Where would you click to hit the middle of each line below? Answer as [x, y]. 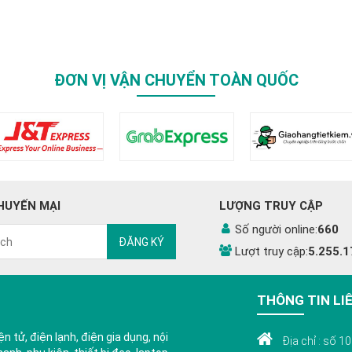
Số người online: [276, 229]
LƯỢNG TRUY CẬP [271, 206]
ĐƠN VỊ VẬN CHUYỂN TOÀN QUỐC [176, 80]
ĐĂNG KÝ [141, 242]
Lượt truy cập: [271, 251]
